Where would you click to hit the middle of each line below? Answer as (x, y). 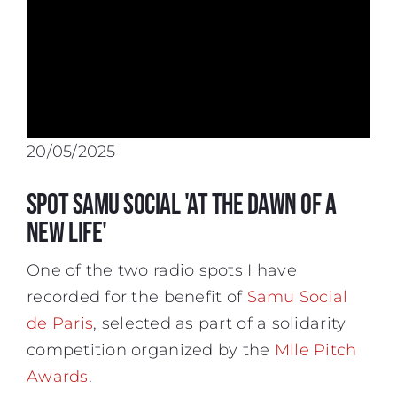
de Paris (60, 324)
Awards (57, 377)
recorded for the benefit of (136, 297)
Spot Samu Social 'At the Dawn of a (181, 206)
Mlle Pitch (315, 350)
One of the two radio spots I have (161, 271)
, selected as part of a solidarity (220, 324)
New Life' (66, 234)
